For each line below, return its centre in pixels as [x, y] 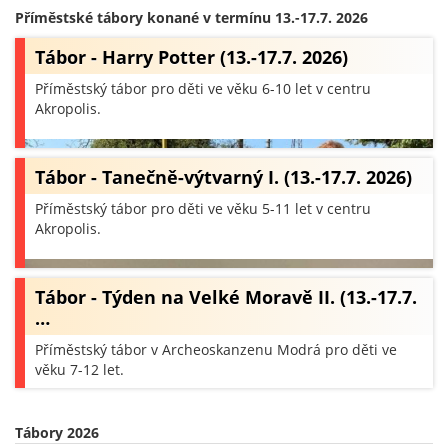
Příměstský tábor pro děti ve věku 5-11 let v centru [203, 208]
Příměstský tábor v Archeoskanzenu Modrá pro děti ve [216, 349]
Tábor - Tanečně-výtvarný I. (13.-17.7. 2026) [223, 177]
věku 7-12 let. [79, 369]
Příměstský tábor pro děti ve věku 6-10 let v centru [203, 88]
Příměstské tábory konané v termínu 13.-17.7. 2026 [191, 17]
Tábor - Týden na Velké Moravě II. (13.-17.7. [226, 297]
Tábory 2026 [57, 432]
